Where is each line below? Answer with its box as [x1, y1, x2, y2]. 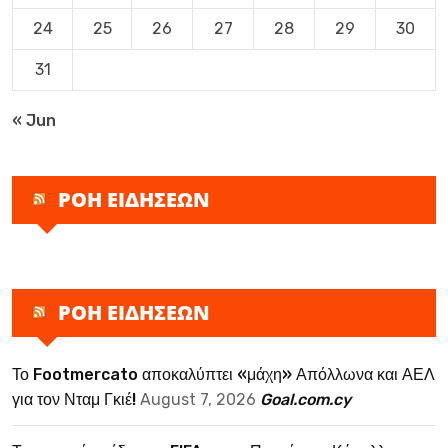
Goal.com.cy [260, 390, 351, 410]
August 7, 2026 [140, 390, 256, 410]
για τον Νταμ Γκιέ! [12, 390, 136, 410]
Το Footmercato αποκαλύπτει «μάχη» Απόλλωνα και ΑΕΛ [12, 365, 435, 385]
